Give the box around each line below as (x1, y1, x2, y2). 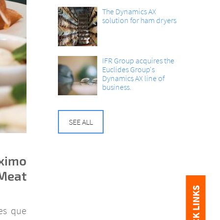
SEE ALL (69, 116, 93, 127)
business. (102, 82, 132, 92)
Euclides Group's (102, 64, 155, 74)
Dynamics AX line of (102, 73, 165, 83)
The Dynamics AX (102, 6, 157, 16)
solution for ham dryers (102, 15, 177, 25)
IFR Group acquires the (102, 55, 175, 65)
